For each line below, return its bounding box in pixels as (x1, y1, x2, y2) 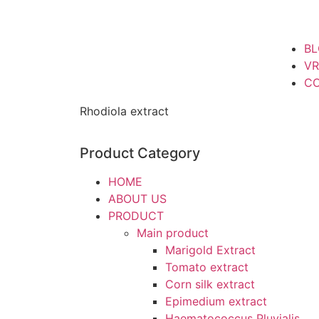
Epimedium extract (165, 293, 267, 308)
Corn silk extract (165, 276, 255, 291)
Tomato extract (165, 259, 249, 274)
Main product (137, 225, 209, 240)
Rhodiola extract (80, 104, 169, 119)
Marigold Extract (165, 242, 256, 257)
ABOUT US (108, 191, 167, 206)
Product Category (80, 144, 200, 162)
